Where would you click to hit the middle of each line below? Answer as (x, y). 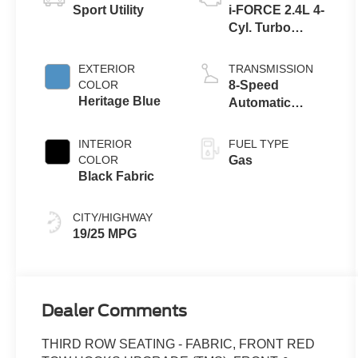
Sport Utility (109, 10)
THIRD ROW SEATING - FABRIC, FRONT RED (179, 344)
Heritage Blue (120, 101)
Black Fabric (117, 177)
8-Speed (254, 86)
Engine (251, 46)
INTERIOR (105, 144)
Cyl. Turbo (260, 28)
